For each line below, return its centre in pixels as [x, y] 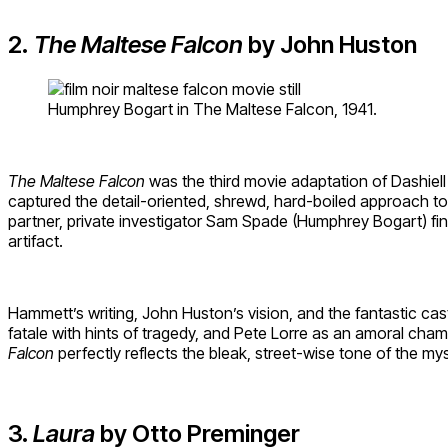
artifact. [35, 240]
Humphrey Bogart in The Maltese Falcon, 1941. [212, 108]
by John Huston [332, 44]
